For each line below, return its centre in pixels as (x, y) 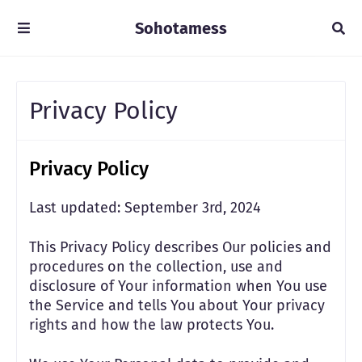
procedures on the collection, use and (156, 267)
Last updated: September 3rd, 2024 (145, 208)
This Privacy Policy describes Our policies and (180, 247)
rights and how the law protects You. (152, 325)
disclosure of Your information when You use (178, 286)
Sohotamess (181, 28)
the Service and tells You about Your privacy (177, 305)
